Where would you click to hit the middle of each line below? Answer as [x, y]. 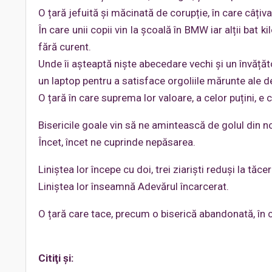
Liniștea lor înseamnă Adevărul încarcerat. [134, 186]
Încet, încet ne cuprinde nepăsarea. [117, 142]
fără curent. [65, 47]
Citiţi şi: [56, 258]
